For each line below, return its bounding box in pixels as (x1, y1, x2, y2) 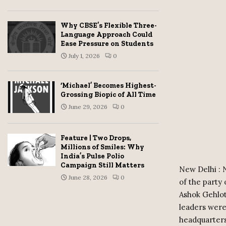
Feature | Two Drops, (61, 134, 131, 143)
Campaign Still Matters (61, 161, 144, 170)
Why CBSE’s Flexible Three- (61, 21, 157, 30)
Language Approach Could (61, 30, 152, 39)
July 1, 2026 (69, 52, 100, 60)
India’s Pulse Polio (61, 152, 124, 161)
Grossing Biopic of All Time (61, 90, 156, 99)
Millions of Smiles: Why (61, 143, 144, 152)
